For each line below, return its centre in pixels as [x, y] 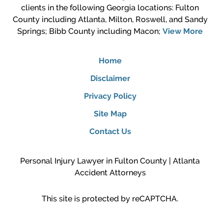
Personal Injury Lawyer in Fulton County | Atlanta [110, 161]
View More [183, 31]
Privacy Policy [110, 96]
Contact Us [110, 131]
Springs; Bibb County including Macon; [90, 31]
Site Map [110, 114]
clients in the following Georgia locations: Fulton [110, 8]
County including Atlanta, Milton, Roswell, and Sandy [110, 19]
